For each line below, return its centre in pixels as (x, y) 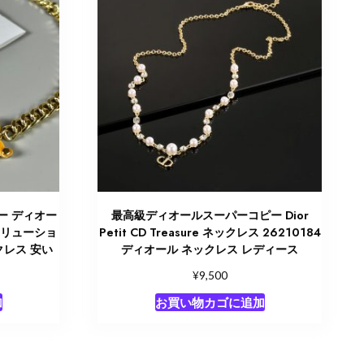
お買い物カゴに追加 (210, 302)
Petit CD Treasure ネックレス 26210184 (210, 232)
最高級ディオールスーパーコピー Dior (210, 215)
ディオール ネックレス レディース (210, 249)
